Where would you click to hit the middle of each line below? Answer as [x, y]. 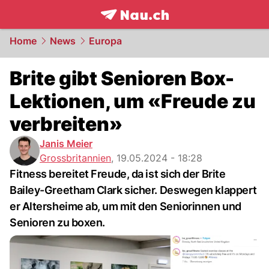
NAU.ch [173, 28]
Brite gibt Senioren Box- [122, 78]
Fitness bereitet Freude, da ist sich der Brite [118, 174]
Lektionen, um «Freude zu [133, 101]
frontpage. [127, 28]
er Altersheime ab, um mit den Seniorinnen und [125, 206]
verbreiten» [66, 124]
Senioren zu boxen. [57, 222]
